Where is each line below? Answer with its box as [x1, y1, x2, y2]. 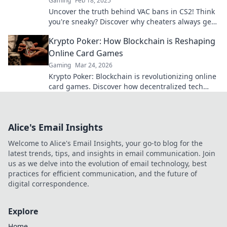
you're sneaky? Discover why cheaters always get [49, 17, 214, 26]
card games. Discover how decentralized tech [49, 82, 203, 91]
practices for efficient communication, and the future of [8, 169, 197, 178]
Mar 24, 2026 [75, 61, 112, 69]
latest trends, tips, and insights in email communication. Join [8, 148, 215, 158]
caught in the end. [49, 27, 111, 36]
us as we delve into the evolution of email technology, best [8, 159, 207, 168]
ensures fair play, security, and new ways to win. [49, 92, 213, 101]
